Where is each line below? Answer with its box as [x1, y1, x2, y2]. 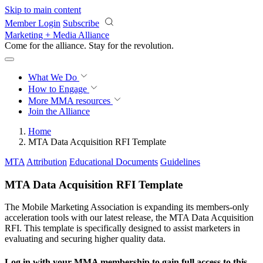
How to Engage [28, 84, 89, 94]
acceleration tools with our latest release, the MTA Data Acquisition [5, 213, 254, 223]
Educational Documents [69, 157, 158, 167]
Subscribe [63, 18, 99, 28]
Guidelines [160, 157, 200, 167]
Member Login [5, 18, 60, 28]
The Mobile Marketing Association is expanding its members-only [5, 202, 249, 213]
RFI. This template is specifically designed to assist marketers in [5, 223, 240, 234]
